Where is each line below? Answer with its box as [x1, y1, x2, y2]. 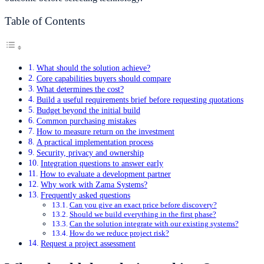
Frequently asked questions [40, 190, 130, 200]
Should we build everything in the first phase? [69, 210, 216, 219]
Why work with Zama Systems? [40, 180, 147, 190]
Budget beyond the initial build [36, 105, 140, 115]
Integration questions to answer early [40, 159, 163, 169]
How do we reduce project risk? [69, 229, 169, 238]
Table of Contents [5, 15, 85, 27]
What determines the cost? [36, 84, 124, 94]
